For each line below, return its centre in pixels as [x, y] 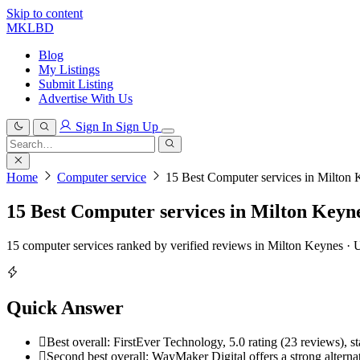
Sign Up [139, 127]
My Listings [69, 70]
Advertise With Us [86, 98]
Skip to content [45, 13]
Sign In [94, 127]
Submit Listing [76, 84]
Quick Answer [65, 307]
